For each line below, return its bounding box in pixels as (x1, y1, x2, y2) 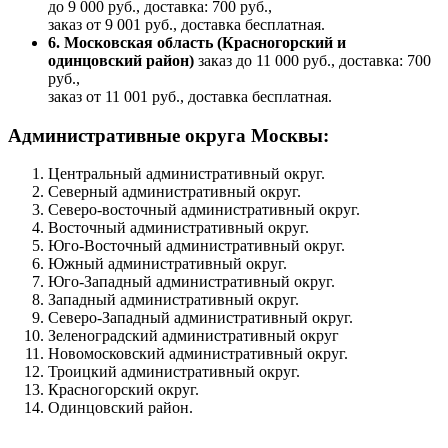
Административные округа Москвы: (8, 124, 329, 146)
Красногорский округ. (48, 381, 199, 399)
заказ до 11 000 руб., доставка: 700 (194, 51, 431, 69)
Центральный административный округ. (48, 165, 325, 183)
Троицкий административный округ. (48, 363, 300, 381)
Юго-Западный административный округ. (48, 273, 335, 291)
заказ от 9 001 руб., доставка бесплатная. (48, 15, 325, 33)
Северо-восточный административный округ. (48, 201, 360, 219)
